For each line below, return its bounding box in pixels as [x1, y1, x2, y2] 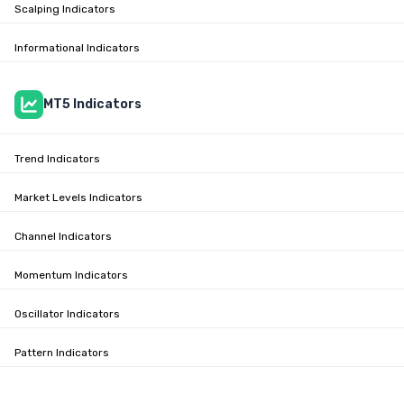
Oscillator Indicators [14, 307, 120, 320]
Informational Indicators [14, 41, 140, 54]
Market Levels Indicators [14, 190, 142, 204]
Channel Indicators [14, 229, 112, 243]
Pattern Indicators [14, 345, 109, 359]
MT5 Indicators [43, 96, 142, 112]
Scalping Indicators [14, 2, 115, 15]
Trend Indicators [14, 151, 100, 165]
